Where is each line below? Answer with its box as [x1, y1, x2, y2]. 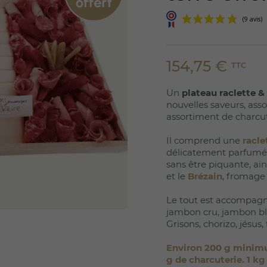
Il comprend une [166, 134, 243, 146]
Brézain [188, 170, 222, 182]
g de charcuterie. [166, 253, 247, 265]
